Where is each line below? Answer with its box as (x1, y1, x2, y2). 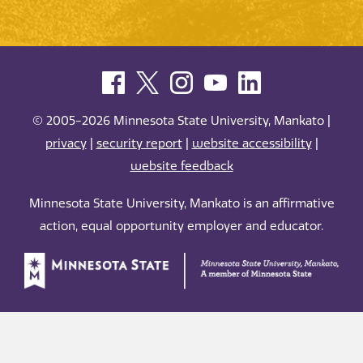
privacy (45, 135, 87, 151)
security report (96, 135, 182, 151)
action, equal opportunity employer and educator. (40, 219, 323, 234)
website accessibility (191, 135, 312, 151)
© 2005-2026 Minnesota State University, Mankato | (32, 113, 331, 128)
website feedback (130, 158, 233, 173)
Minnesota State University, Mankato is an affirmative (28, 196, 335, 211)
